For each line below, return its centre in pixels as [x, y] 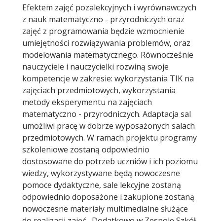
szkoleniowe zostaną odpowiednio [86, 150]
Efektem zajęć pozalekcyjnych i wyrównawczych [109, 8]
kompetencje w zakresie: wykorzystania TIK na [108, 79]
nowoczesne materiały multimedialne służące [105, 209]
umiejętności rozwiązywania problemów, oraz [106, 43]
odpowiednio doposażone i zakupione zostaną [108, 197]
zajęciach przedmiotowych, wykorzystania [99, 91]
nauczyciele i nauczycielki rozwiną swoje [95, 67]
